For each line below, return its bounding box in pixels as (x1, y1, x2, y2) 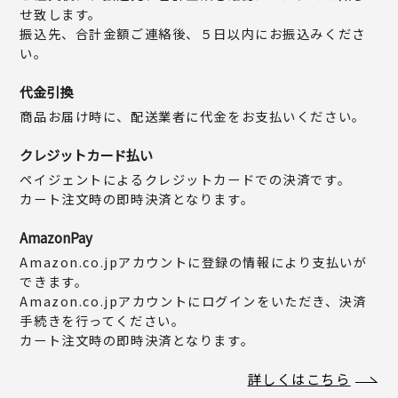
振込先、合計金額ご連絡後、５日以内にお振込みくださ (20, 23, 366, 43)
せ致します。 (20, 4, 102, 23)
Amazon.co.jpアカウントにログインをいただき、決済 (20, 291, 367, 310)
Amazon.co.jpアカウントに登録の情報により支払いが (20, 251, 368, 271)
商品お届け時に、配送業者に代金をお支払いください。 (20, 106, 366, 125)
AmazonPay (20, 227, 93, 247)
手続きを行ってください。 (20, 310, 186, 330)
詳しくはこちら (247, 368, 351, 388)
